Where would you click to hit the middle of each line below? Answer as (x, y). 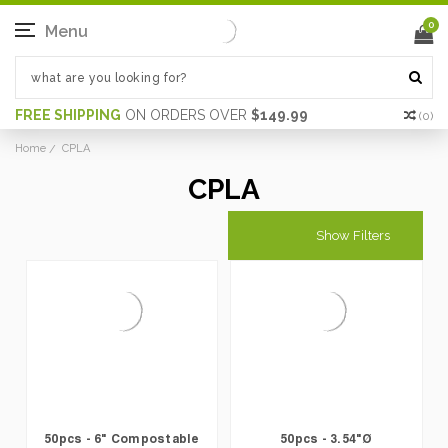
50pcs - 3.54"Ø (326, 438)
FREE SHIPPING (68, 115)
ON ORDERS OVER (186, 115)
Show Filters (354, 235)
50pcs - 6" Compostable (122, 438)
